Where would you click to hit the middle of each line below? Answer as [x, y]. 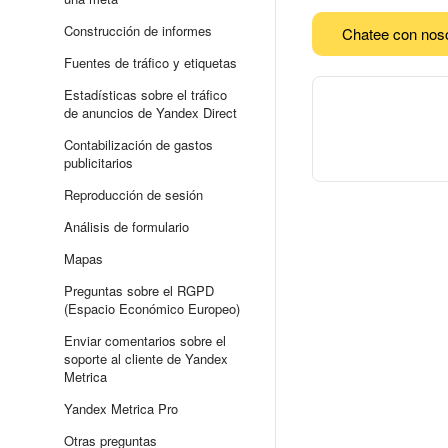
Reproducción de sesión [133, 194]
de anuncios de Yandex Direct [150, 112]
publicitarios [98, 162]
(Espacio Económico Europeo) [152, 308]
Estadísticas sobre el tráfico [145, 94]
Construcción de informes [138, 30]
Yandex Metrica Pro [121, 408]
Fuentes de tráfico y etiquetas [150, 62]
